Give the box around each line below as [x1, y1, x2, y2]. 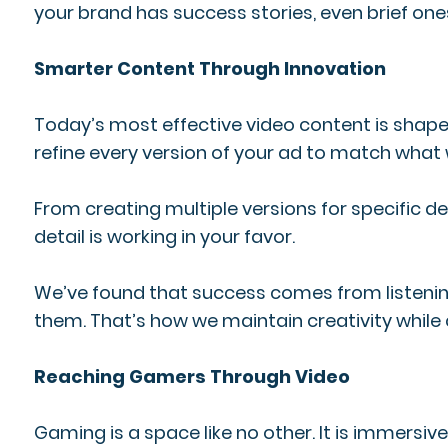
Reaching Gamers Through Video [33, 364, 350, 389]
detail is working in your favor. [33, 224, 295, 249]
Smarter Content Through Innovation [33, 56, 386, 81]
